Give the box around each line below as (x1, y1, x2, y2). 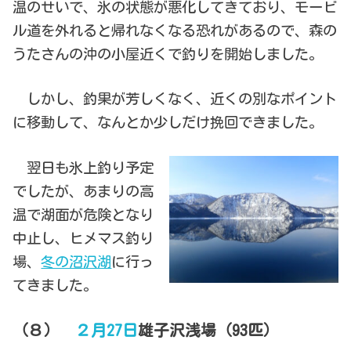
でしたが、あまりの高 (13, 184, 154, 199)
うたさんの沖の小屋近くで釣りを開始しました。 (13, 46, 324, 61)
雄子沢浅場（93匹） (138, 322, 280, 338)
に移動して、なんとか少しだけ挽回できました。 (13, 115, 324, 130)
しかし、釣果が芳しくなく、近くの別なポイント (13, 92, 338, 107)
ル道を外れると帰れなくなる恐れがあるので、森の (13, 23, 338, 38)
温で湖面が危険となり (13, 208, 154, 223)
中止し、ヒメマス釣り (13, 231, 154, 246)
